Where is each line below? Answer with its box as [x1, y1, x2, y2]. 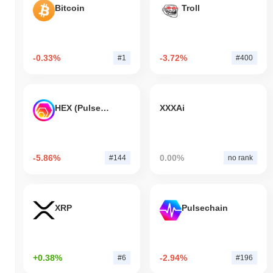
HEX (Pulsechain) [101, 103, 109, 113]
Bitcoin [55, 3, 85, 13]
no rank [227, 153, 253, 162]
